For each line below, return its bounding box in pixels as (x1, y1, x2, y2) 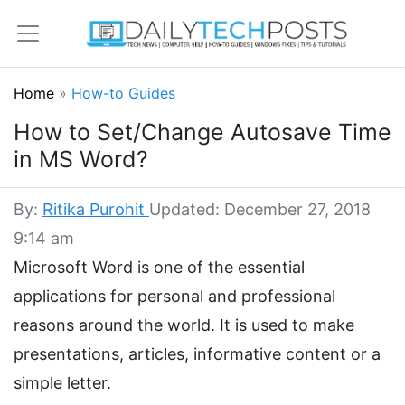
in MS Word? (14, 146, 148, 174)
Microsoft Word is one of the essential (14, 258, 305, 278)
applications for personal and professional (14, 287, 335, 306)
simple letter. (14, 373, 111, 393)
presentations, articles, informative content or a (14, 344, 381, 364)
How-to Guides (71, 84, 175, 103)
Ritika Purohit (42, 200, 149, 220)
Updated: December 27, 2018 (149, 200, 371, 220)
